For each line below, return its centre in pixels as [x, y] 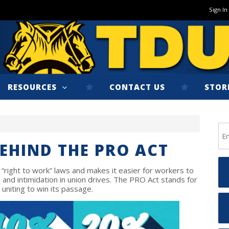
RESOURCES [33, 87]
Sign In [218, 9]
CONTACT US [137, 87]
